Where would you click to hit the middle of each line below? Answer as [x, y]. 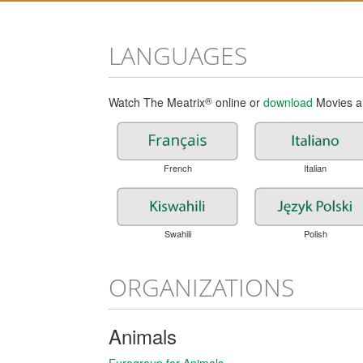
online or [238, 102]
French [177, 168]
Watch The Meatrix [157, 102]
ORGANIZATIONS [202, 288]
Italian [316, 168]
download [288, 102]
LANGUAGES [178, 56]
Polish [315, 234]
